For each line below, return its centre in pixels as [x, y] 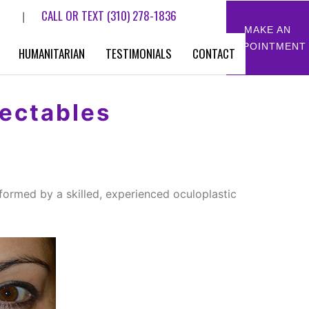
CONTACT [214, 53]
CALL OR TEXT [74, 16]
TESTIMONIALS [139, 53]
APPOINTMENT [268, 46]
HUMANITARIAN [52, 53]
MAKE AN [268, 30]
